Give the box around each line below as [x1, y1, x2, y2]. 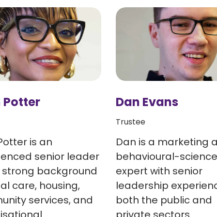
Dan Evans [116, 94, 178, 110]
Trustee [116, 116, 145, 127]
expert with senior [116, 164, 203, 178]
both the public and [116, 193, 213, 207]
